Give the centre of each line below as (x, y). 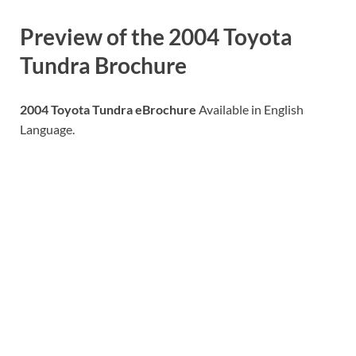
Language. (47, 129)
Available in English (250, 109)
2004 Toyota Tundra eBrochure (108, 109)
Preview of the (94, 36)
